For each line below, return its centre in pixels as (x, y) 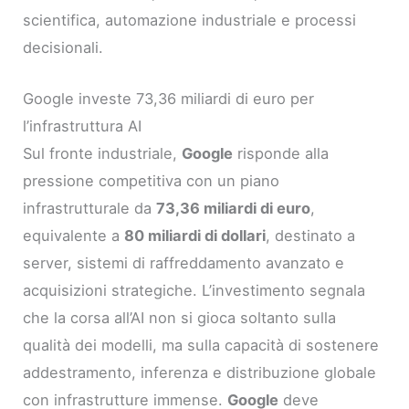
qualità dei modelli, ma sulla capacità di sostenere (201, 345)
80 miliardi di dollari (195, 235)
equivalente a (74, 235)
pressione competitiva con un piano (152, 180)
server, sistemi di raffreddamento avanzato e (184, 262)
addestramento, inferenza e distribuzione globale (200, 372)
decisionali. (63, 47)
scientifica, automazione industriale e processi (190, 20)
